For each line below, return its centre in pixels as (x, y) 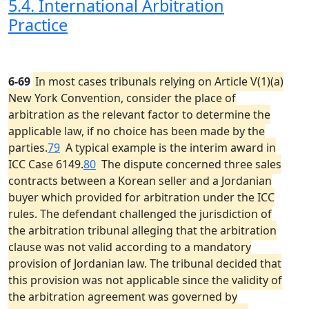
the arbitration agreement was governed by (123, 297)
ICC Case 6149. (46, 164)
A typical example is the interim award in (168, 148)
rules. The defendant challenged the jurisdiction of (140, 214)
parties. (28, 148)
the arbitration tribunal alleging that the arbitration (142, 230)
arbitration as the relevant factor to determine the (139, 114)
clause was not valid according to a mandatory (130, 247)
